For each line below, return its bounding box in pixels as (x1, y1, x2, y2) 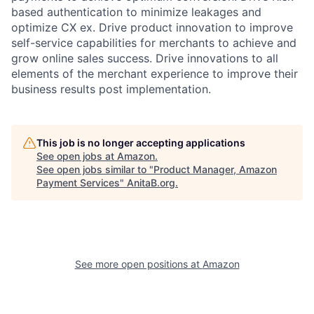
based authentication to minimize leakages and (11, 4, 261, 19)
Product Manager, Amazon (153, 163, 277, 175)
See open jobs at (36, 149, 117, 162)
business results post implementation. (11, 81, 211, 96)
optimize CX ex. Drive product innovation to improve (11, 20, 293, 34)
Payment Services (36, 176, 120, 189)
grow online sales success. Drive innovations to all (11, 50, 278, 65)
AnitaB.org (127, 176, 175, 189)
